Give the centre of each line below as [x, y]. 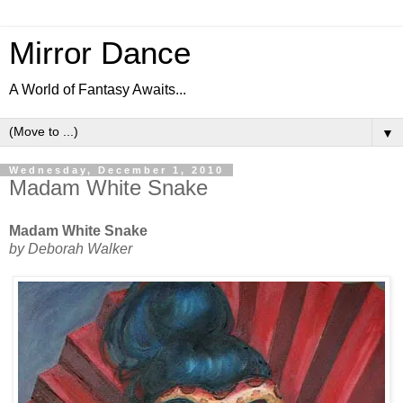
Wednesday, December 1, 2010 [116, 170]
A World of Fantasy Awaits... [98, 90]
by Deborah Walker [71, 248]
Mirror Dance [100, 53]
